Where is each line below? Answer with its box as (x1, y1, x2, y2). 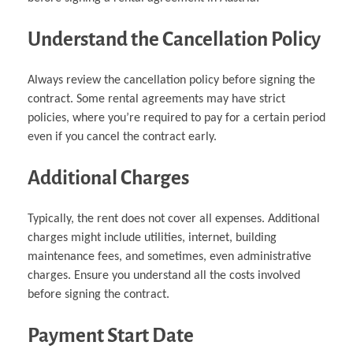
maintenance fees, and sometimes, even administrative (28, 250, 311, 263)
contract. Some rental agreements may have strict (28, 92, 285, 106)
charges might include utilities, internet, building (28, 231, 277, 244)
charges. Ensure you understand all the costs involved (28, 269, 300, 282)
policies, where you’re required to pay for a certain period (28, 111, 325, 124)
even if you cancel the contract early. (28, 130, 217, 143)
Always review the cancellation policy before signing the (28, 73, 315, 87)
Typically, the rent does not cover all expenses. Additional (28, 212, 320, 225)
